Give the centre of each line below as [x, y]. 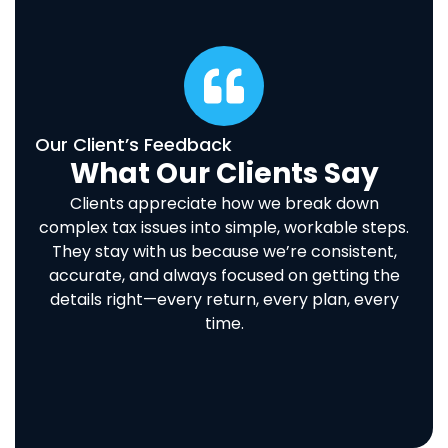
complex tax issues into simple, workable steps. [224, 227]
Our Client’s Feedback [133, 144]
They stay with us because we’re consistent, [224, 251]
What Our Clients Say [224, 173]
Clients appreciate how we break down [224, 203]
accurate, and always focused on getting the [224, 275]
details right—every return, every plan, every [224, 299]
